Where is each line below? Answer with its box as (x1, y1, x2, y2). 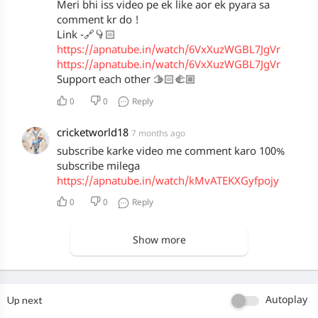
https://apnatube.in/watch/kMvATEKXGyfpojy (57, 175, 279, 189)
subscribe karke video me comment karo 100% (57, 145, 285, 159)
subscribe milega (57, 160, 140, 174)
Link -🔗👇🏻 (57, 29, 116, 43)
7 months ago (131, 128, 185, 140)
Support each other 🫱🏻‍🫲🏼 (57, 74, 196, 88)
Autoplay (265, 293, 307, 307)
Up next (7, 293, 43, 306)
